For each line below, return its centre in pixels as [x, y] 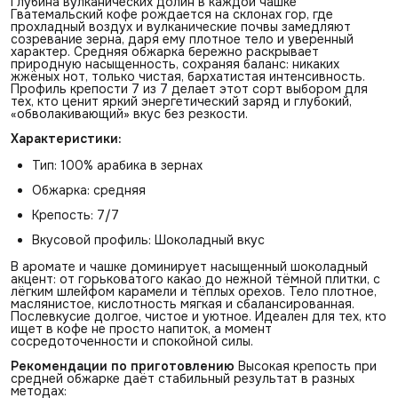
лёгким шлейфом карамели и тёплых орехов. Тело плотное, [194, 291]
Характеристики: [66, 138]
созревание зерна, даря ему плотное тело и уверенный [182, 39]
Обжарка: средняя [89, 190]
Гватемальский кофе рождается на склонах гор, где [172, 14]
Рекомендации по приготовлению [123, 366]
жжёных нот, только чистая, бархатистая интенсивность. [188, 76]
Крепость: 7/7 [76, 215]
